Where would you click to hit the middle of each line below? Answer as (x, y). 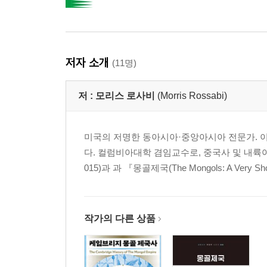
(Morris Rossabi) (192, 95)
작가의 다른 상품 (120, 218)
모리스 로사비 (125, 95)
